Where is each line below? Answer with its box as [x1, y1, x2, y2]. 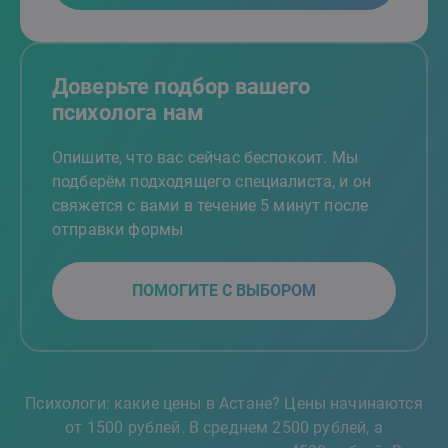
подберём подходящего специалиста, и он [52, 172, 372, 191]
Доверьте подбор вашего [52, 74, 311, 99]
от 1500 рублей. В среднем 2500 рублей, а [65, 418, 383, 437]
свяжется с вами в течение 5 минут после [52, 196, 369, 215]
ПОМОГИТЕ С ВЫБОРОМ [132, 281, 316, 300]
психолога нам [52, 100, 205, 125]
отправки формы [52, 220, 184, 239]
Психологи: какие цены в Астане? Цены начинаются [25, 394, 423, 413]
